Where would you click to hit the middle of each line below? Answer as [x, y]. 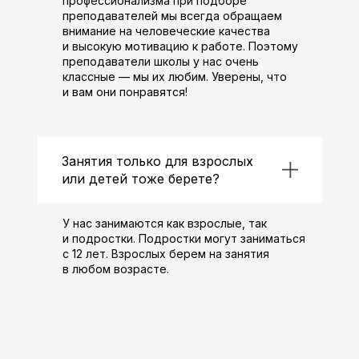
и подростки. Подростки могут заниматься [184, 238]
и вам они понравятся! [125, 92]
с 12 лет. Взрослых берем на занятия [165, 254]
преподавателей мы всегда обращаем [172, 16]
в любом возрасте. [115, 269]
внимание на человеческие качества [166, 31]
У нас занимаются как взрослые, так [164, 223]
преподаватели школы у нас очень [160, 61]
